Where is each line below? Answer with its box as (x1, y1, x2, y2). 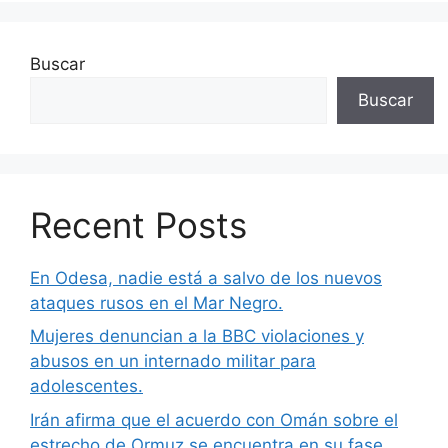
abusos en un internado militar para (30, 351, 316, 372)
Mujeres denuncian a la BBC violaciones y (30, 326, 364, 347)
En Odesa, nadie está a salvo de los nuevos (30, 267, 382, 288)
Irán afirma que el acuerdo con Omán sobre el (30, 409, 398, 430)
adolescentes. (30, 376, 143, 397)
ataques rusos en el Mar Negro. (30, 292, 283, 313)
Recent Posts (30, 203, 247, 246)
